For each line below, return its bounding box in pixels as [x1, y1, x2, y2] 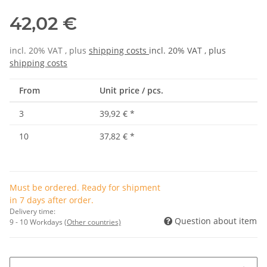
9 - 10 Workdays [10, 216, 64, 227]
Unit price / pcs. [100, 84, 163, 96]
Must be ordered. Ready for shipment [10, 181, 160, 193]
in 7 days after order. [10, 194, 94, 206]
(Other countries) [64, 216, 121, 227]
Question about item [175, 215, 257, 226]
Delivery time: [10, 206, 55, 216]
